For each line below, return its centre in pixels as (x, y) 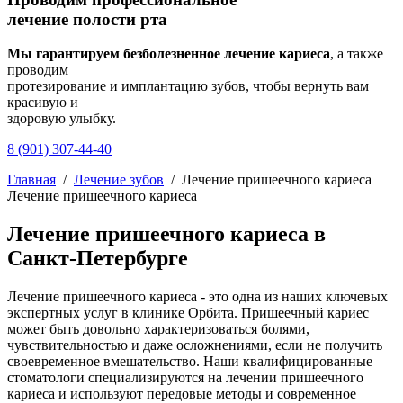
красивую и (43, 103)
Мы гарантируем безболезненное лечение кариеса (169, 54)
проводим (38, 70)
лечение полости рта (87, 19)
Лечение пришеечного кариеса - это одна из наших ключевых (197, 297)
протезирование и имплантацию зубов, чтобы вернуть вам (188, 86)
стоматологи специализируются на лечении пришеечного (185, 378)
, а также (357, 54)
